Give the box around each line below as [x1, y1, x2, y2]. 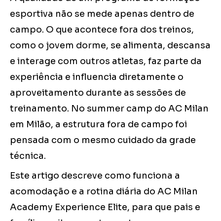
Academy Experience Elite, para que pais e [10, 202, 200, 213]
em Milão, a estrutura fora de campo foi [10, 119, 187, 130]
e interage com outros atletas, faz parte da [10, 56, 202, 67]
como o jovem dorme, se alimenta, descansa [10, 40, 211, 51]
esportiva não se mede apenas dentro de [10, 8, 194, 20]
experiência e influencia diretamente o [10, 72, 184, 83]
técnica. [10, 150, 46, 162]
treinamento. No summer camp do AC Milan [10, 103, 209, 114]
